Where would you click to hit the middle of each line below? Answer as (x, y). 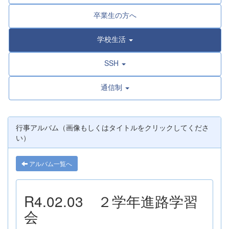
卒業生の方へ (115, 15)
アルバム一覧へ (50, 164)
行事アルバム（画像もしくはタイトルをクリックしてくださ (112, 128)
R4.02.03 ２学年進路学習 (111, 201)
